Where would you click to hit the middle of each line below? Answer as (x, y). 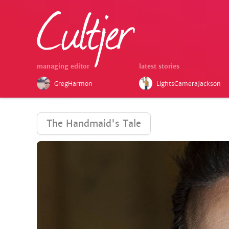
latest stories (159, 66)
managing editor (63, 66)
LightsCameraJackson (189, 84)
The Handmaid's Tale (94, 123)
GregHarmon (73, 84)
